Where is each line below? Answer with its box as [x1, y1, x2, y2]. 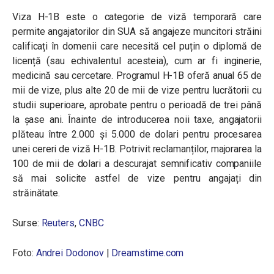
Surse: [12, 217, 42, 229]
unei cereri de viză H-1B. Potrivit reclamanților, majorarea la [12, 143, 262, 155]
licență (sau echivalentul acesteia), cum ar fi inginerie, [12, 55, 262, 67]
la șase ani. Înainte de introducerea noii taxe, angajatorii [12, 114, 262, 125]
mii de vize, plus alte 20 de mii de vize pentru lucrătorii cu [12, 84, 262, 96]
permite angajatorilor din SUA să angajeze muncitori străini [12, 26, 262, 37]
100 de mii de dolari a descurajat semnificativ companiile [12, 158, 262, 169]
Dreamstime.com [111, 247, 184, 259]
